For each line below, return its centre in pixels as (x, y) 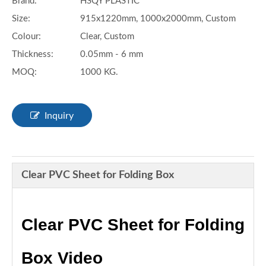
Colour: (26, 36)
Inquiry (59, 115)
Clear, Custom (107, 36)
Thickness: (33, 54)
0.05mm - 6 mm (112, 54)
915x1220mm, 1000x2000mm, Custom (158, 18)
